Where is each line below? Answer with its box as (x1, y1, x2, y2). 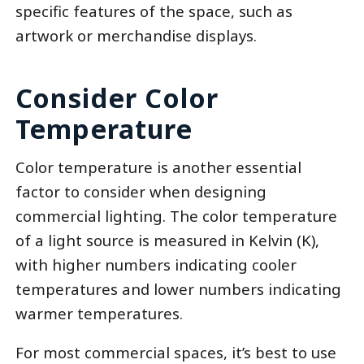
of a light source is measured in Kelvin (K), (15, 229, 319, 250)
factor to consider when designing (15, 180, 266, 201)
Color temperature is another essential (15, 156, 301, 177)
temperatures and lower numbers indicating (15, 278, 341, 299)
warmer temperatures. (15, 302, 183, 323)
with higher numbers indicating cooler (15, 253, 297, 275)
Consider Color (15, 79, 219, 115)
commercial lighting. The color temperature (15, 205, 337, 226)
